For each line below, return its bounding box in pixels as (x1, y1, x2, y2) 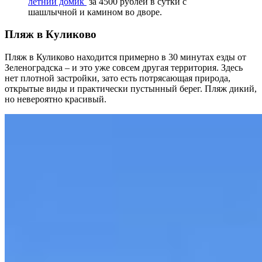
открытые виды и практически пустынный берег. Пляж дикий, (5, 84, 257, 94)
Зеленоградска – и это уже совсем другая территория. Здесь (5, 63, 243, 73)
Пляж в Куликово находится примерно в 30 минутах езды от (5, 52, 246, 63)
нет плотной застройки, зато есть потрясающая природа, (5, 73, 230, 84)
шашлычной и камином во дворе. (28, 6, 162, 17)
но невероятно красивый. (5, 94, 106, 105)
